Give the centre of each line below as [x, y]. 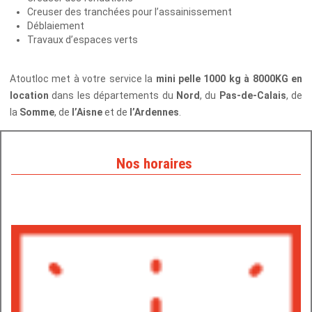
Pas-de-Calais [252, 95]
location [29, 95]
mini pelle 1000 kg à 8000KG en [229, 78]
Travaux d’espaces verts [83, 39]
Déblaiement [56, 25]
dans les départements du [112, 95]
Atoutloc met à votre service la [83, 78]
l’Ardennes [154, 112]
